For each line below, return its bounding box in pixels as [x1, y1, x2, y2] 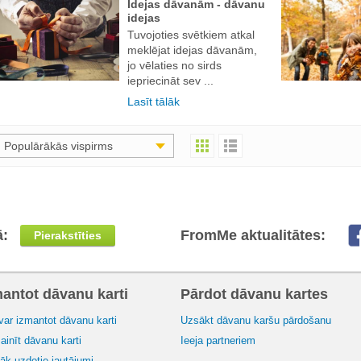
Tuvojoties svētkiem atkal [127, 27, 255, 41]
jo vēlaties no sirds [127, 58, 222, 72]
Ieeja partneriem [180, 334, 255, 346]
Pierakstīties [34, 228, 102, 242]
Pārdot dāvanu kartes [180, 285, 328, 302]
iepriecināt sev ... [127, 73, 214, 87]
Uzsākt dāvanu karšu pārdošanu [180, 313, 331, 326]
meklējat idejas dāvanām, [127, 43, 257, 56]
